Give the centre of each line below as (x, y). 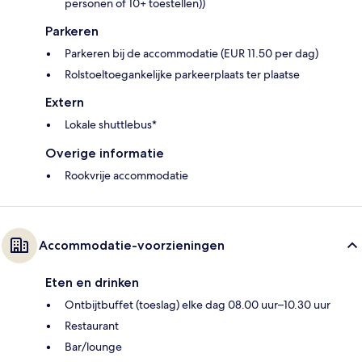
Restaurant (92, 326)
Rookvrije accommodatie (126, 176)
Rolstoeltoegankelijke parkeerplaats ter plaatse (182, 75)
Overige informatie (105, 154)
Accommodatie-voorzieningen (132, 246)
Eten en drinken (92, 283)
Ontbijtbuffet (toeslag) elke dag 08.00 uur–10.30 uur (198, 305)
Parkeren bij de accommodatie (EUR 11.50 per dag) (192, 54)
